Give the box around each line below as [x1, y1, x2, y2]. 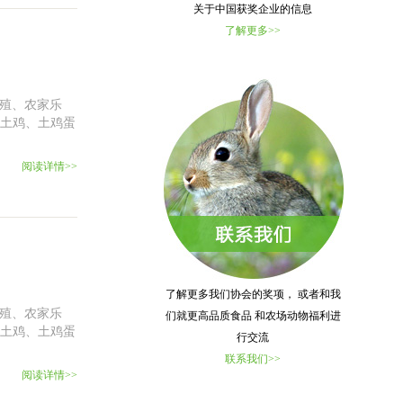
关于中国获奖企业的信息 [193, 3, 312, 15]
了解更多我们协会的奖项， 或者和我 [165, 288, 341, 300]
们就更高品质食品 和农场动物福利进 [165, 309, 341, 322]
